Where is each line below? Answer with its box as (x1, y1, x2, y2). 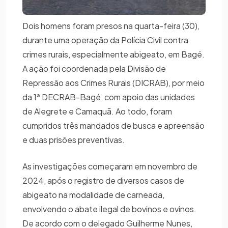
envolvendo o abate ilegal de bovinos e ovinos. (22, 203, 196, 214)
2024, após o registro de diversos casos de (22, 175, 184, 186)
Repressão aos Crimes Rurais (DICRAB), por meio (22, 77, 205, 88)
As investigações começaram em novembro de (22, 160, 197, 172)
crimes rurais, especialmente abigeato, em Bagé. (22, 48, 205, 60)
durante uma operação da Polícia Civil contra (22, 34, 188, 45)
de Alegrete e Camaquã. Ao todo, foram (22, 105, 172, 117)
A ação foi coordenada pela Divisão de (22, 63, 166, 74)
